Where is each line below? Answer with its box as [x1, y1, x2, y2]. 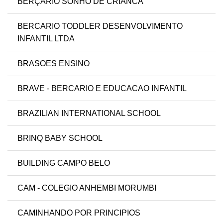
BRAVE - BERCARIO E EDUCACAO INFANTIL [17, 84, 187, 93]
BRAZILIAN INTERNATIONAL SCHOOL [17, 109, 161, 118]
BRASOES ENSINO [17, 59, 90, 68]
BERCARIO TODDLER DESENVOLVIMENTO [17, 22, 183, 31]
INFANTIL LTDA [17, 34, 75, 43]
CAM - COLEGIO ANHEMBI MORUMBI [17, 184, 156, 193]
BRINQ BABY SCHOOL [17, 134, 103, 143]
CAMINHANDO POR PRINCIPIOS [17, 209, 140, 218]
